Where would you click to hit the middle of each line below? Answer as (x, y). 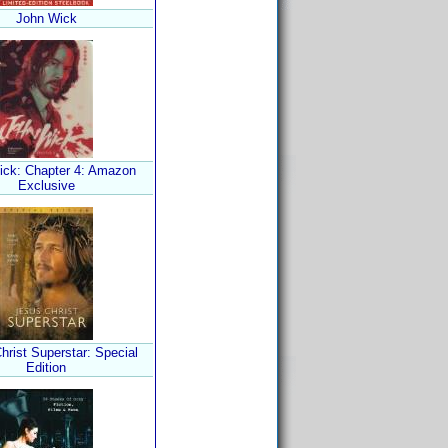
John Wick (46, 18)
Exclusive (46, 185)
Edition (46, 367)
